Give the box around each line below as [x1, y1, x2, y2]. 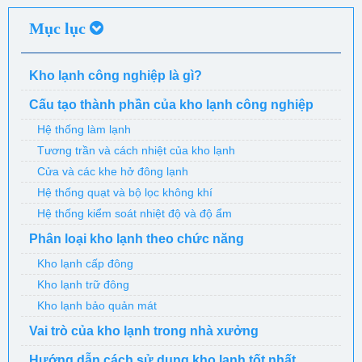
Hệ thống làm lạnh [37, 123, 131, 136]
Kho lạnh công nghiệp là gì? [29, 69, 202, 82]
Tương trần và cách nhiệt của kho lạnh [37, 144, 235, 157]
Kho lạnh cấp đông [37, 257, 133, 270]
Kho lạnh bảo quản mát [37, 299, 157, 312]
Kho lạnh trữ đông [37, 278, 129, 291]
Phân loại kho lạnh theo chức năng [29, 232, 244, 246]
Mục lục [29, 19, 90, 37]
